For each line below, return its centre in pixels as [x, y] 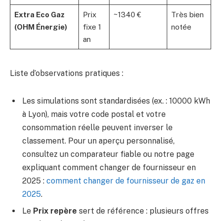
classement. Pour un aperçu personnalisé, [98, 141]
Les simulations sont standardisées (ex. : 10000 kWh [116, 101]
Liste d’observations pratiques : [67, 74]
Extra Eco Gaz [39, 15]
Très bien [187, 15]
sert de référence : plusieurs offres [143, 211]
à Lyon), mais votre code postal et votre [94, 114]
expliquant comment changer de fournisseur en [109, 168]
